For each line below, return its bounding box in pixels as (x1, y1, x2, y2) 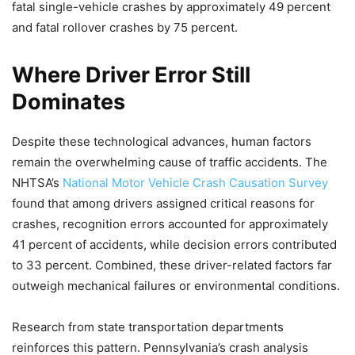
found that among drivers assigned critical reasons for (12, 196, 315, 212)
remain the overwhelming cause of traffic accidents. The (12, 155, 327, 170)
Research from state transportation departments (12, 319, 284, 335)
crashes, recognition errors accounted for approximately (12, 216, 328, 232)
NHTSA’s (12, 175, 63, 191)
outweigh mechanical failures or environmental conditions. (12, 278, 340, 294)
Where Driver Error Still (12, 62, 250, 89)
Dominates (12, 89, 125, 116)
